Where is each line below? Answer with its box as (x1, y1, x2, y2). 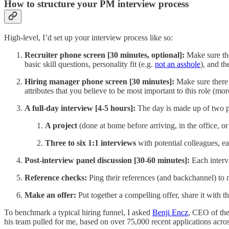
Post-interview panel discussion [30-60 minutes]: (25, 155, 190, 165)
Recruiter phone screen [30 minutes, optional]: (25, 50, 185, 59)
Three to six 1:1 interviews (45, 138, 136, 147)
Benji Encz (152, 208, 188, 217)
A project (45, 121, 77, 130)
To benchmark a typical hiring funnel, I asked (4, 208, 152, 217)
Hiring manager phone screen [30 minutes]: (25, 77, 174, 86)
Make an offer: (25, 190, 78, 199)
